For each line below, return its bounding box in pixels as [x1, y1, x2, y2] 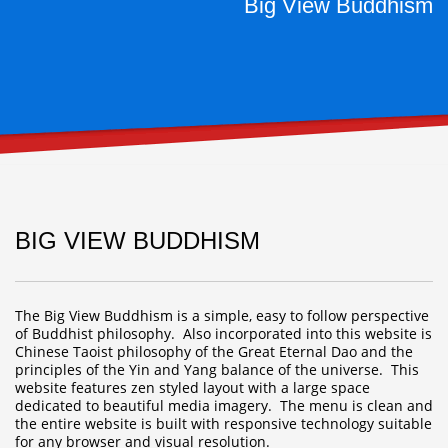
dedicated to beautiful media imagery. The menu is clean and [15, 396, 433, 415]
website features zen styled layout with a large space [15, 378, 370, 397]
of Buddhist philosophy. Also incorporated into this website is [15, 324, 432, 343]
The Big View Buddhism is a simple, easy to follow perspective [15, 306, 429, 325]
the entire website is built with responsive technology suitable [15, 414, 432, 433]
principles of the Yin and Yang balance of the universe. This [15, 360, 419, 379]
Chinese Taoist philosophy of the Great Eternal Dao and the [15, 342, 413, 361]
